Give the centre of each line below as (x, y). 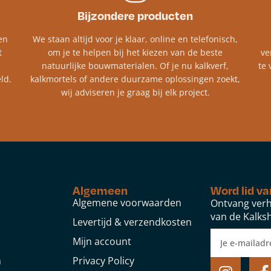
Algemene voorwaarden (127, 203)
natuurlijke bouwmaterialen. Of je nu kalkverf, (135, 66)
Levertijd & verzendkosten (132, 222)
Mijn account (102, 242)
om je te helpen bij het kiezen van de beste (135, 53)
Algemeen (100, 191)
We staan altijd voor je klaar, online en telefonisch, (135, 39)
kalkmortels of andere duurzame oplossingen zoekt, (135, 79)
